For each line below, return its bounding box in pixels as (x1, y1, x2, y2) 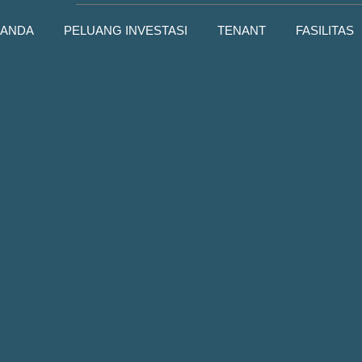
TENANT (217, 23, 266, 37)
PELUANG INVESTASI (63, 23, 187, 37)
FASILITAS (295, 23, 354, 37)
